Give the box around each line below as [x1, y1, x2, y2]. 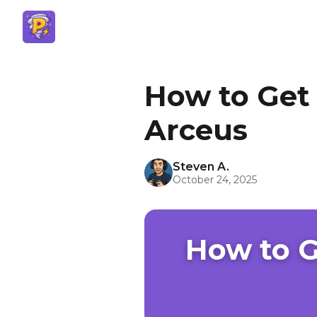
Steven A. [173, 159, 229, 173]
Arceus [144, 113, 248, 147]
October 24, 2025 [173, 173, 257, 186]
